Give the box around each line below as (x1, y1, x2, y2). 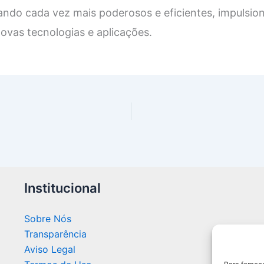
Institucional (24, 180, 101, 196)
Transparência (24, 228, 87, 240)
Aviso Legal (24, 243, 75, 255)
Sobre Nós (24, 213, 71, 225)
